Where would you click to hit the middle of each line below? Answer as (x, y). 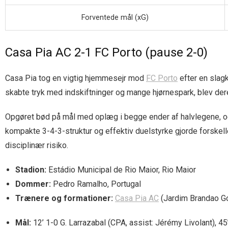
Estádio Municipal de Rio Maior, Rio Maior (121, 169)
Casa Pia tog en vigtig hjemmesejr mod (76, 78)
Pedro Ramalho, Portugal (96, 184)
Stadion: (31, 169)
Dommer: (33, 184)
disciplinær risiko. (37, 145)
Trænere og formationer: (64, 198)
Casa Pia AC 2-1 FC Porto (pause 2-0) (106, 52)
